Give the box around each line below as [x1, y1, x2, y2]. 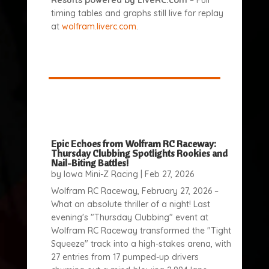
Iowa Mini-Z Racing [63, 169, 138, 180]
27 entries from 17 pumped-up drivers [50, 252, 199, 262]
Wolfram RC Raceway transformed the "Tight [50, 225, 231, 236]
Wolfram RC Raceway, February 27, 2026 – [50, 186, 219, 196]
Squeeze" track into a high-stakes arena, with [50, 238, 231, 249]
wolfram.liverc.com [61, 21, 136, 32]
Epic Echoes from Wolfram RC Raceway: [50, 138, 216, 150]
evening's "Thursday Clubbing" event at [50, 212, 208, 223]
